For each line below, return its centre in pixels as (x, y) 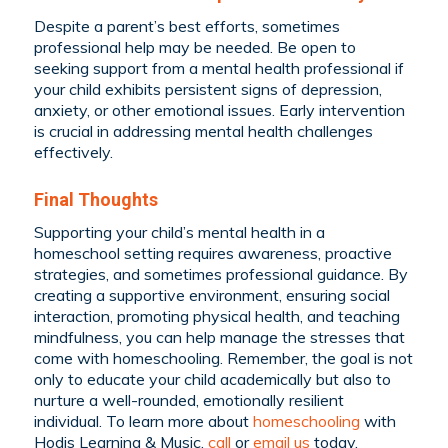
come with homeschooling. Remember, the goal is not (223, 358)
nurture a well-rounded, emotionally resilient (188, 400)
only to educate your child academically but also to (212, 379)
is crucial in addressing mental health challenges (203, 130)
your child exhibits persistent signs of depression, (207, 88)
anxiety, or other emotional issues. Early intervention (219, 109)
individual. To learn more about (143, 421)
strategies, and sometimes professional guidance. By (220, 274)
